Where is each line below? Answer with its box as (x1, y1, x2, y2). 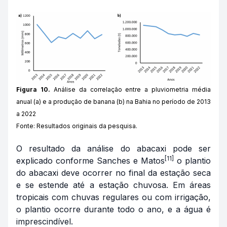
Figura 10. (16, 86, 50, 94)
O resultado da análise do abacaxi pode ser (16, 143, 211, 154)
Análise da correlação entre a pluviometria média (50, 86, 211, 94)
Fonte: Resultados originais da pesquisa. (16, 122, 137, 130)
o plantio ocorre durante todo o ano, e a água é (16, 204, 211, 215)
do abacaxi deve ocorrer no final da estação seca (16, 168, 211, 178)
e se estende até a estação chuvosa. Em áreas (16, 180, 211, 191)
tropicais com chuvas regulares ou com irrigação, (16, 192, 211, 203)
